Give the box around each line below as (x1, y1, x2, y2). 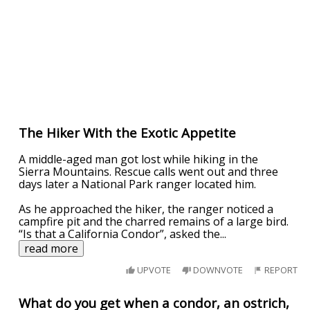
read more (24, 241, 79, 257)
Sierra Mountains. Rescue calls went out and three (19, 164, 279, 180)
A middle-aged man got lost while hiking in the (19, 152, 259, 167)
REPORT (262, 263, 298, 276)
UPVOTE (135, 263, 172, 276)
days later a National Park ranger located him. (19, 176, 257, 192)
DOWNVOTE (190, 263, 243, 276)
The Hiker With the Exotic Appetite (19, 124, 237, 142)
